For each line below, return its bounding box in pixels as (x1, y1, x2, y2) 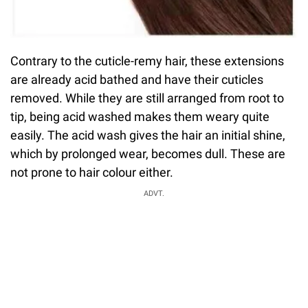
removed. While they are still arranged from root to (10, 90, 284, 105)
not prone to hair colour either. (10, 164, 173, 179)
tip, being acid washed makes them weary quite (10, 109, 269, 124)
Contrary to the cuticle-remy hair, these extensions (10, 53, 284, 68)
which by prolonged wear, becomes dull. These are (10, 146, 285, 161)
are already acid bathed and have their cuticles (10, 71, 263, 87)
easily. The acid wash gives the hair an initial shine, (10, 127, 285, 142)
